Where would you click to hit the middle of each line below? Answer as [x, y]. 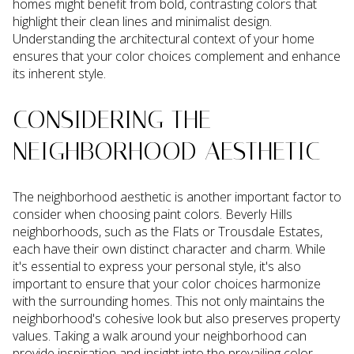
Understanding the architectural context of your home [164, 39]
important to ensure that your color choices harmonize [167, 283]
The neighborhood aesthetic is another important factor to [177, 196]
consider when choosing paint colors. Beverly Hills [153, 214]
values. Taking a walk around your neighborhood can [160, 335]
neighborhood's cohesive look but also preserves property [176, 318]
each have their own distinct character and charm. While [169, 249]
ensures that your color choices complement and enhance [177, 56]
